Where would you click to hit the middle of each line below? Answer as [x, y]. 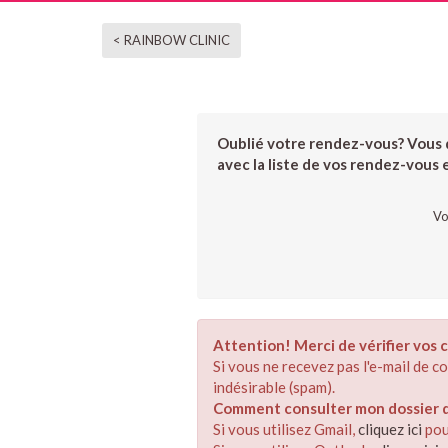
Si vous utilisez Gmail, [285, 429]
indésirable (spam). [274, 387]
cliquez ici [390, 429]
